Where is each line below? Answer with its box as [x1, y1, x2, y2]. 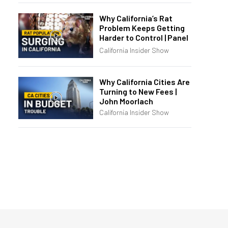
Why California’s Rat [99, 13, 173, 23]
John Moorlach [99, 96, 153, 106]
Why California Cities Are [99, 76, 190, 87]
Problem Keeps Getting [99, 22, 185, 33]
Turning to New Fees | [99, 86, 177, 96]
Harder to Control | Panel [99, 32, 188, 42]
